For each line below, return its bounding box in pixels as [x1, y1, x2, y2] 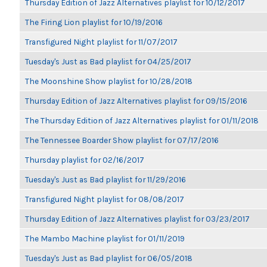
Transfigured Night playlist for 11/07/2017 [25, 37, 178, 46]
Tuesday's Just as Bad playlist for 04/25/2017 [25, 57, 191, 66]
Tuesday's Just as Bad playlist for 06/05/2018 [25, 253, 193, 263]
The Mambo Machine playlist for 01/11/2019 [25, 234, 185, 243]
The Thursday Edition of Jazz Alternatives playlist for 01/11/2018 [25, 116, 259, 125]
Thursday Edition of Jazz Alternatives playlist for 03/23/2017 [25, 214, 250, 223]
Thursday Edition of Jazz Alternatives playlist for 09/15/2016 [25, 96, 247, 105]
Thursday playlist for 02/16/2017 [25, 155, 144, 164]
